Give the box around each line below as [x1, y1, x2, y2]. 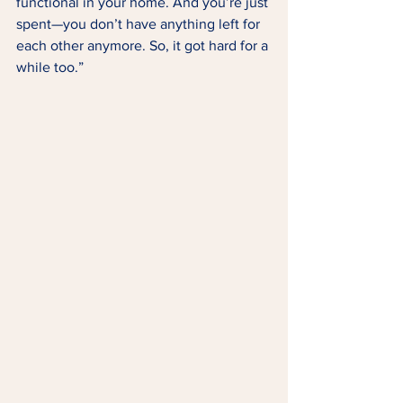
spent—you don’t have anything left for [16, 15, 264, 31]
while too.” [16, 58, 87, 75]
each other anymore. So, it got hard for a [16, 37, 272, 53]
